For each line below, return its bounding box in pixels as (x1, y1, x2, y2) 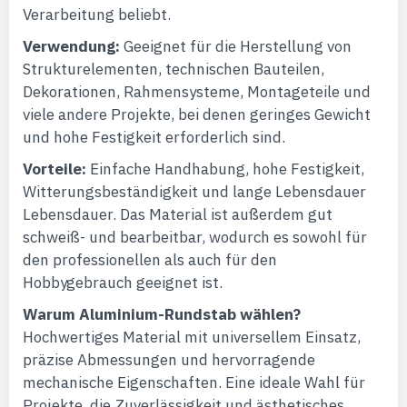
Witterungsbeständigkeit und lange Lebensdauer (23, 182, 366, 202)
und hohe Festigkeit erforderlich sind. (23, 127, 285, 147)
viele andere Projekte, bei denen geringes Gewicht (23, 104, 371, 124)
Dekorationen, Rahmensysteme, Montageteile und (23, 82, 371, 102)
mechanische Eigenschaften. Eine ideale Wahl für (23, 372, 365, 392)
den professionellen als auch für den (23, 250, 277, 270)
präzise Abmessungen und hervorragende (23, 350, 315, 370)
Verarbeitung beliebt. (23, 5, 171, 25)
